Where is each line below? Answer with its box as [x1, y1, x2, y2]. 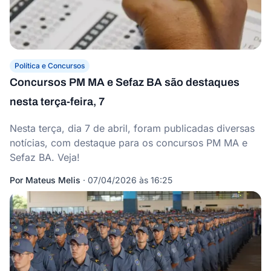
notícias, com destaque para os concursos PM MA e [10, 137, 247, 149]
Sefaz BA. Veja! [10, 151, 80, 163]
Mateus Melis [25, 175, 80, 185]
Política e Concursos [15, 61, 85, 70]
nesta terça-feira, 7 [10, 96, 105, 108]
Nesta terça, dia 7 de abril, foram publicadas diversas [10, 122, 255, 134]
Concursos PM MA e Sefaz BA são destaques [10, 76, 240, 88]
